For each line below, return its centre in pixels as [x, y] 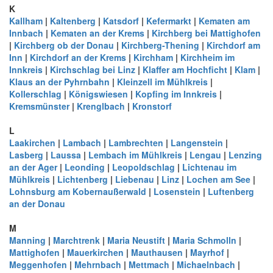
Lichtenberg [83, 179]
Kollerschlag [35, 94]
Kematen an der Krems [97, 33]
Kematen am [224, 21]
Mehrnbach [98, 264]
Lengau [205, 155]
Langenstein [197, 143]
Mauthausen [157, 252]
